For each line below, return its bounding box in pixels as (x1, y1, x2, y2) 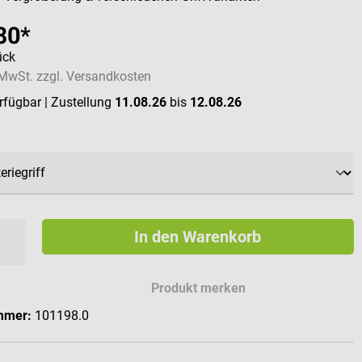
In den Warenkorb (134, 227, 262, 247)
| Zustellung (44, 95, 116, 111)
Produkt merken (151, 280, 246, 297)
